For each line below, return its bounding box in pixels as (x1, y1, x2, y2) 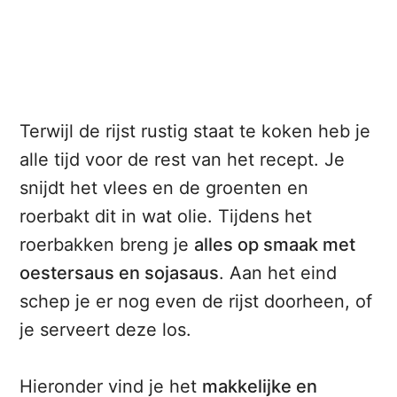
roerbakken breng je (19, 234, 195, 256)
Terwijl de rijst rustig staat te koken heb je (19, 121, 371, 143)
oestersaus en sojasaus (19, 262, 220, 284)
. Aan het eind (219, 262, 338, 284)
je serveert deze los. (19, 319, 192, 341)
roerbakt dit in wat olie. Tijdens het (19, 206, 313, 228)
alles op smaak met (194, 234, 356, 256)
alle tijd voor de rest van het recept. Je (19, 149, 346, 171)
